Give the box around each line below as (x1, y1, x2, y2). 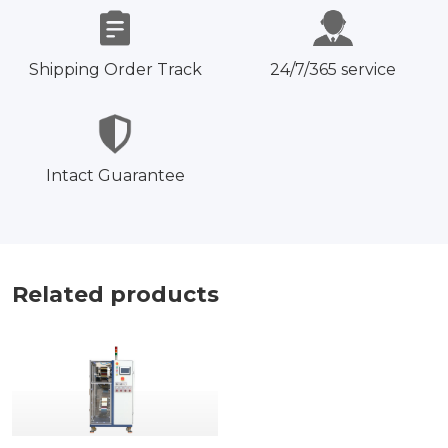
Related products (12, 281, 219, 308)
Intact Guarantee (45, 166, 185, 185)
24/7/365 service (270, 60, 396, 79)
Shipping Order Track (28, 60, 202, 79)
